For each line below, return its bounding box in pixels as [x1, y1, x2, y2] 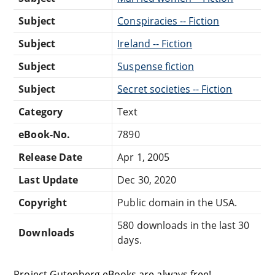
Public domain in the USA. [117, 195, 238, 209]
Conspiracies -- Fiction [117, 14, 220, 28]
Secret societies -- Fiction [117, 82, 233, 96]
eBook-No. [18, 127, 70, 141]
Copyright [18, 195, 67, 209]
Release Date [18, 150, 82, 164]
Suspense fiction [117, 59, 194, 73]
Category [18, 104, 63, 118]
